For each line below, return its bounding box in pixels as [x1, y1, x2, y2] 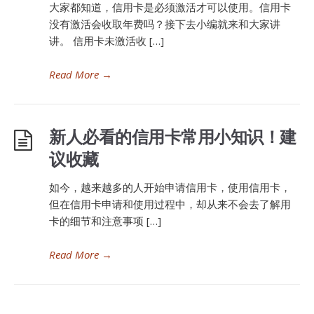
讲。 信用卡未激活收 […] [49, 34, 164, 48]
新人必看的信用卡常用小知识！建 [49, 125, 296, 148]
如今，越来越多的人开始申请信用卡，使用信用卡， [49, 180, 291, 194]
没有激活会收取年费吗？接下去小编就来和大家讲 [49, 17, 280, 31]
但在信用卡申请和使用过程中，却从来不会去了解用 [49, 197, 291, 211]
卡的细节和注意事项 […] [49, 214, 161, 228]
